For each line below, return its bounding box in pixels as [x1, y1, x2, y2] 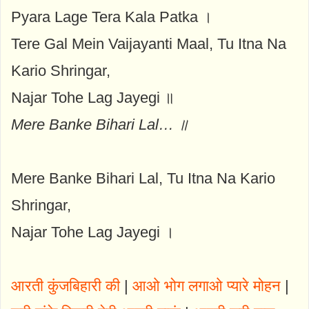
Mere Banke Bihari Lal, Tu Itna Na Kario [11, 169, 275, 187]
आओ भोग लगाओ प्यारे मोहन [132, 277, 281, 295]
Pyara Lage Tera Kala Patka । [11, 8, 212, 26]
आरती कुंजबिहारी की [11, 277, 120, 295]
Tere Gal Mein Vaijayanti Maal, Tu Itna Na [11, 34, 286, 52]
